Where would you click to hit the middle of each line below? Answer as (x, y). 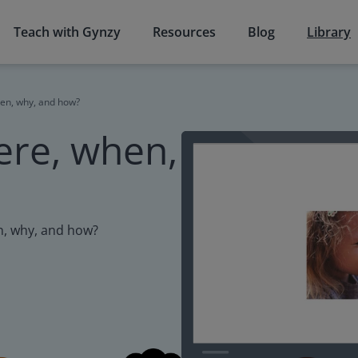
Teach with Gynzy (67, 32)
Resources (184, 32)
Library (329, 32)
